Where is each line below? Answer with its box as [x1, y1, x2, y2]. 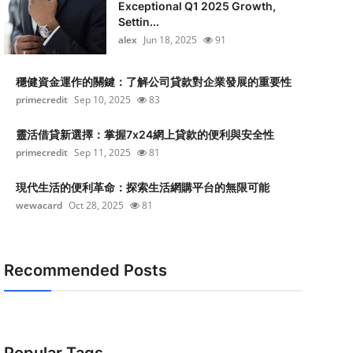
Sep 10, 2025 [73, 93, 131, 106]
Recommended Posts [3, 261, 167, 280]
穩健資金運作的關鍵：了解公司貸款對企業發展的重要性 [15, 75, 292, 88]
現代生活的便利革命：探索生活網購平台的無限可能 [15, 180, 269, 194]
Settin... [117, 15, 159, 28]
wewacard [15, 199, 62, 212]
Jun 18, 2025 [143, 33, 197, 46]
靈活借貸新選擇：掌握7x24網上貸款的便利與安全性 [15, 128, 274, 141]
